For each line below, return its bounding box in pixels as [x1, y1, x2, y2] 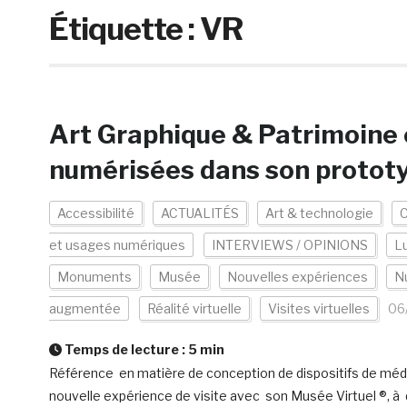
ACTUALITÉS [160, 205, 239, 221]
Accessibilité [56, 205, 134, 221]
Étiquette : [48, 10, 200, 47]
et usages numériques [48, 237, 185, 253]
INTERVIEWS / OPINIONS [211, 237, 368, 253]
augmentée [48, 301, 121, 316]
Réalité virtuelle [146, 301, 242, 316]
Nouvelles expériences [226, 269, 368, 284]
